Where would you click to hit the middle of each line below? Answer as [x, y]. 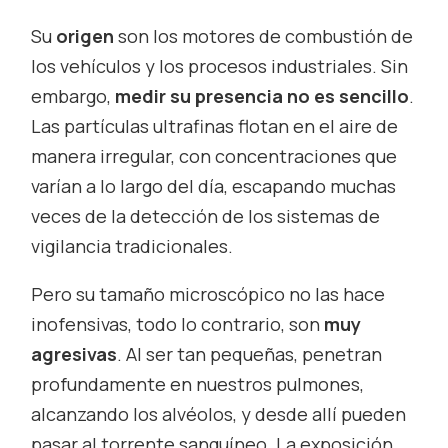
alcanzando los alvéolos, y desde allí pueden [219, 413]
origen [85, 35]
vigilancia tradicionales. [132, 245]
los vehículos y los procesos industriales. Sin [220, 65]
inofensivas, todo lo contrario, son [178, 323]
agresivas [74, 353]
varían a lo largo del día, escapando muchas [214, 185]
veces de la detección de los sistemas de [206, 215]
